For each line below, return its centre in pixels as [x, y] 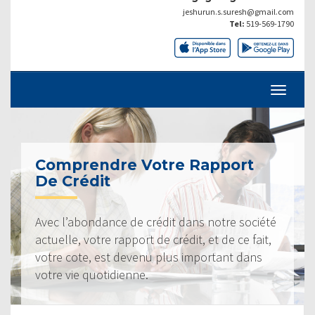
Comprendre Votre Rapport [144, 165]
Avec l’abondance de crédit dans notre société [156, 221]
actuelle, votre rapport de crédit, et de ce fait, [153, 239]
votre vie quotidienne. [92, 274]
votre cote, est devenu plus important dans [149, 257]
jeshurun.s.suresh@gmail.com [238, 11]
